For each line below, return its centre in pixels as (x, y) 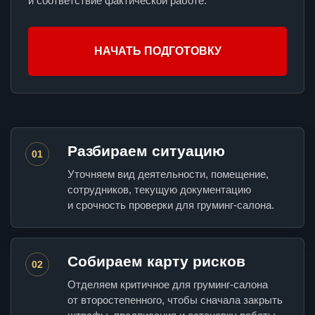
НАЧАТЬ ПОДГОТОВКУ (157, 51)
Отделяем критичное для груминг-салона (168, 285)
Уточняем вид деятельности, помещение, (168, 174)
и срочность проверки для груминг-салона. (171, 205)
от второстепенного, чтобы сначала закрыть (175, 300)
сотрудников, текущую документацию (159, 190)
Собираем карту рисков (156, 262)
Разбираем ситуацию (146, 151)
